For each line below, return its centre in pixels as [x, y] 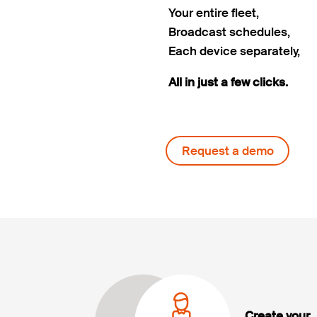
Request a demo [227, 151]
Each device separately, [235, 51]
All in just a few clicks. [229, 82]
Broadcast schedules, [230, 31]
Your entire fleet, [214, 12]
